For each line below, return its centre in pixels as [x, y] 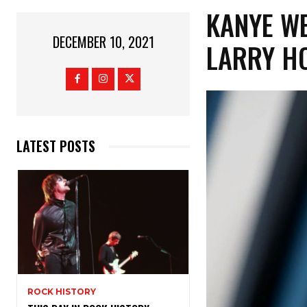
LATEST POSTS [56, 146]
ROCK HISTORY [62, 292]
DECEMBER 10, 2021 [103, 42]
